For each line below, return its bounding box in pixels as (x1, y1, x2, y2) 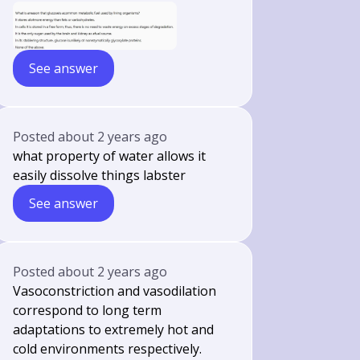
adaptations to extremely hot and (13, 321, 215, 338)
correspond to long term (13, 301, 162, 319)
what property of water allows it (13, 147, 207, 165)
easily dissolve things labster (13, 166, 186, 184)
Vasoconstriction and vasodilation (13, 282, 217, 300)
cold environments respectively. (13, 340, 202, 358)
